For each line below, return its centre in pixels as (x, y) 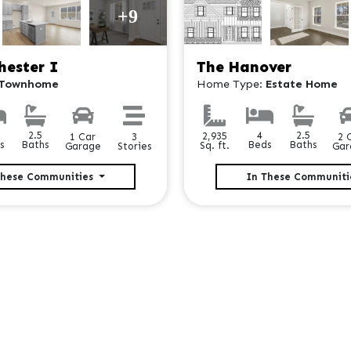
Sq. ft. (215, 145)
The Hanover (244, 67)
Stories (134, 146)
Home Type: (231, 84)
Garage (83, 147)
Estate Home (301, 84)
